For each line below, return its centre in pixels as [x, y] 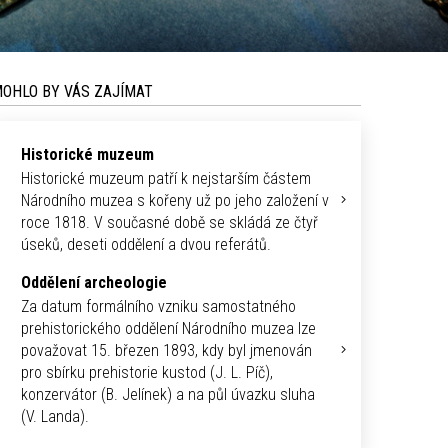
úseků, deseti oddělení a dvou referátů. [150, 245]
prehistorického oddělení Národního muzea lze [168, 329]
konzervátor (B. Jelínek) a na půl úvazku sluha [168, 395]
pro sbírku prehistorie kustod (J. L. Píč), [147, 373]
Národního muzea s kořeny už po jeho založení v [175, 201]
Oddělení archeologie [94, 283]
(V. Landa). [57, 417]
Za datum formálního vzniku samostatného [158, 307]
